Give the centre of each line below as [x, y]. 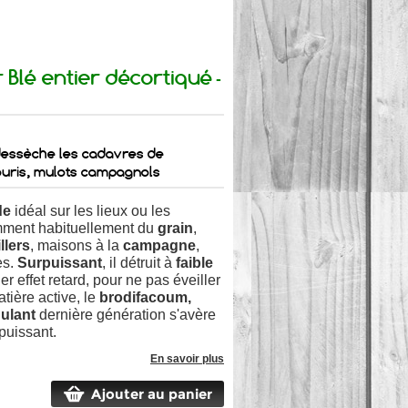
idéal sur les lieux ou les [92, 211]
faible [194, 263]
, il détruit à [139, 263]
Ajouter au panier [151, 394]
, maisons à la [76, 245]
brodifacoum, [145, 297]
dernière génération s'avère [126, 315]
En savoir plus [187, 359]
